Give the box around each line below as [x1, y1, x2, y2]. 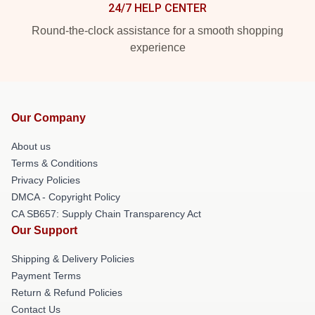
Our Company [11, 111, 86, 124]
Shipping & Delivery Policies [11, 252, 134, 264]
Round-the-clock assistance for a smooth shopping [32, 24, 283, 37]
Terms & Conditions [11, 157, 98, 169]
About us [11, 140, 51, 152]
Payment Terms [11, 269, 81, 281]
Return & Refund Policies [11, 286, 122, 298]
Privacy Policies [11, 174, 80, 186]
